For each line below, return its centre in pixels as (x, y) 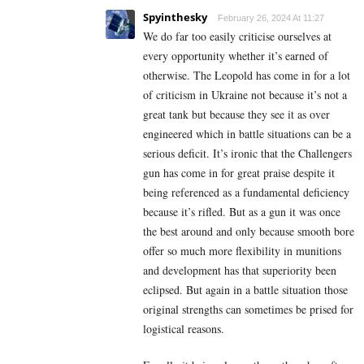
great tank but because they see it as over (236, 114)
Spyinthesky (175, 17)
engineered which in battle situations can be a (247, 133)
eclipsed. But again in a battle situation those (245, 289)
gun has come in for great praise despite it (239, 172)
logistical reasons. (184, 328)
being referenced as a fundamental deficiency (246, 192)
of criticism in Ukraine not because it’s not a (245, 94)
